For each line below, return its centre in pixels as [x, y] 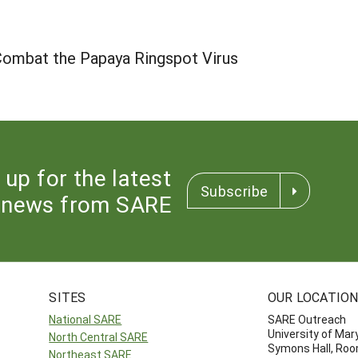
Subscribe [235, 191]
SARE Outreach [306, 319]
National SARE [86, 319]
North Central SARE [99, 337]
